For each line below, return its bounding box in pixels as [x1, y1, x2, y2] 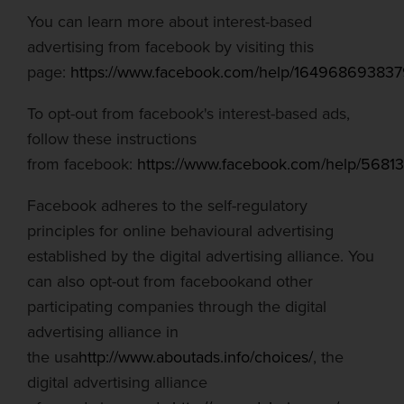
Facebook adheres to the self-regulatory [27, 194, 308, 217]
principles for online [27, 219, 166, 243]
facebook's [139, 102, 214, 125]
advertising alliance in [27, 320, 179, 344]
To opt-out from [27, 102, 134, 125]
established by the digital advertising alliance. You [27, 244, 374, 268]
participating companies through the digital [27, 295, 326, 318]
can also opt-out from [27, 270, 176, 293]
